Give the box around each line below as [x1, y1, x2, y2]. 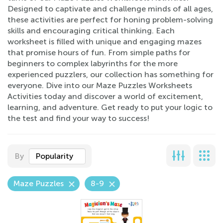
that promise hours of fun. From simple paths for [7, 48, 190, 57]
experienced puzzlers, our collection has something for [7, 70, 214, 79]
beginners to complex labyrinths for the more [7, 59, 178, 68]
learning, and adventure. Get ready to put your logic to [7, 103, 213, 112]
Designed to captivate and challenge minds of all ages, [7, 4, 213, 13]
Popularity [35, 151, 73, 161]
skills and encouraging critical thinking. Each [7, 26, 175, 35]
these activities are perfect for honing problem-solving [7, 15, 213, 24]
